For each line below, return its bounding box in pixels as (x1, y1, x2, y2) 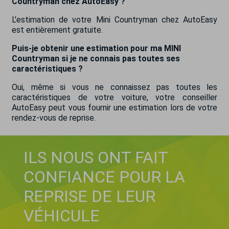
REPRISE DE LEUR (24, 187, 155, 206)
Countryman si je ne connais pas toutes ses (12, 54, 180, 63)
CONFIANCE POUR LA (24, 167, 185, 187)
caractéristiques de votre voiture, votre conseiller (12, 93, 217, 102)
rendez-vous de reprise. (12, 113, 96, 123)
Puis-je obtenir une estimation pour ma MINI (12, 43, 181, 53)
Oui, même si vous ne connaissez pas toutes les (12, 82, 217, 92)
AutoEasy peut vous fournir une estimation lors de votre (12, 103, 217, 112)
